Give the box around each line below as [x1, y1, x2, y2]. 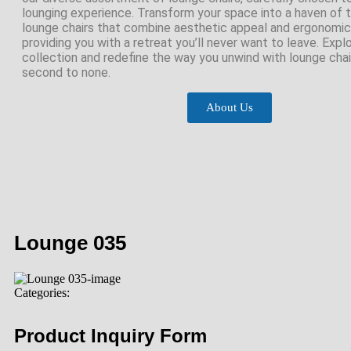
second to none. [22, 65, 110, 80]
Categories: [14, 286, 70, 300]
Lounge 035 [14, 230, 126, 255]
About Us [206, 101, 253, 114]
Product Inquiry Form [14, 325, 207, 347]
